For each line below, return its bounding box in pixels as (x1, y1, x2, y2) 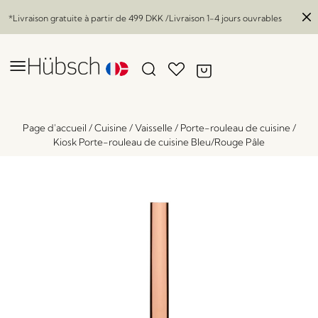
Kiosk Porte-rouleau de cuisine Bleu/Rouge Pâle (53, 136, 265, 148)
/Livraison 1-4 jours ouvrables (163, 13, 282, 23)
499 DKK (128, 13, 163, 23)
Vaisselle (134, 122, 172, 133)
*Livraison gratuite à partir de (9, 13, 128, 23)
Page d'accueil (22, 122, 87, 133)
